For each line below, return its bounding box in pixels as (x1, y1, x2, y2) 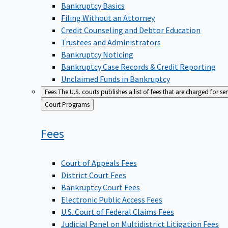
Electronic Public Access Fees (61, 194, 162, 205)
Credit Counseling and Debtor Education (61, 25, 201, 36)
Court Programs (62, 100, 90, 109)
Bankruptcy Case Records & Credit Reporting (61, 62, 216, 72)
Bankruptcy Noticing (61, 49, 133, 60)
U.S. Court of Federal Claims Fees (61, 207, 174, 217)
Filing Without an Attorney (61, 13, 155, 23)
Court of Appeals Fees (61, 158, 137, 168)
